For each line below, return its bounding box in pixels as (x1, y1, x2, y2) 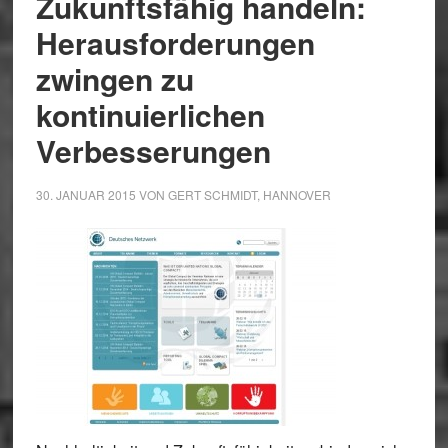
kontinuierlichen (35, 93, 265, 136)
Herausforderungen (35, 21, 315, 64)
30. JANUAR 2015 (35, 186, 136, 203)
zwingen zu (35, 57, 194, 100)
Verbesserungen (35, 129, 271, 172)
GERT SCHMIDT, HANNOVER (167, 186, 331, 203)
